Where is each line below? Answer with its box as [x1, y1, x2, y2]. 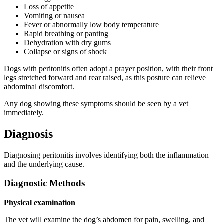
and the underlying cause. [4, 159, 84, 168]
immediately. [4, 108, 44, 117]
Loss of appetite [24, 2, 74, 11]
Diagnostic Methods [4, 178, 85, 189]
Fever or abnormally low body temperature [24, 20, 159, 29]
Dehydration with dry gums [24, 38, 111, 47]
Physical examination [4, 198, 75, 207]
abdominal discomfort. [4, 82, 74, 91]
